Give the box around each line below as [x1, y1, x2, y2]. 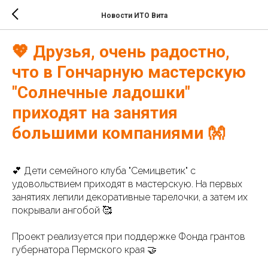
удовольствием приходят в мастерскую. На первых [12, 178, 242, 190]
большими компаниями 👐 [12, 123, 224, 143]
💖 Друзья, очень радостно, [12, 42, 230, 62]
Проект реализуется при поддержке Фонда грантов [12, 231, 245, 242]
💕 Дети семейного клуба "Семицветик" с [12, 165, 196, 176]
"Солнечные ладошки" [12, 83, 190, 102]
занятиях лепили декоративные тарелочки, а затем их [12, 191, 248, 203]
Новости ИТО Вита [100, 11, 167, 20]
